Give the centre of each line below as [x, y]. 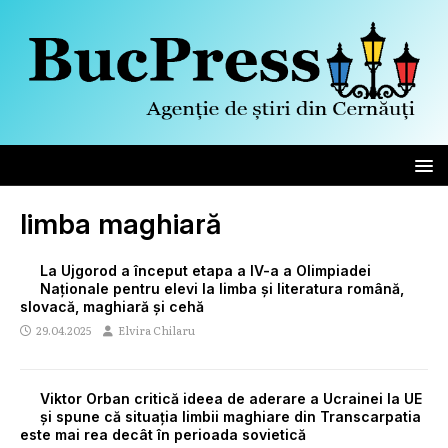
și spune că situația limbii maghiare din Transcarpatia [230, 416]
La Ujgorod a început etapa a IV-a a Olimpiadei [205, 270]
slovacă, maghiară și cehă [112, 306]
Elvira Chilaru [156, 329]
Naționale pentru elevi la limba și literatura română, [222, 288]
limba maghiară [120, 223]
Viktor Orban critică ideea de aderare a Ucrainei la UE [231, 398]
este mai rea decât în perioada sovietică [163, 434]
